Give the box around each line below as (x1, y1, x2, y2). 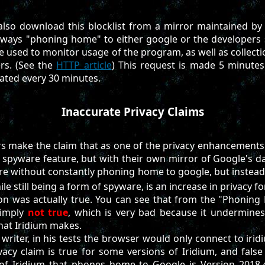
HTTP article (56, 59, 112, 72)
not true (27, 205, 69, 219)
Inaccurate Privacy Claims (61, 104, 204, 119)
